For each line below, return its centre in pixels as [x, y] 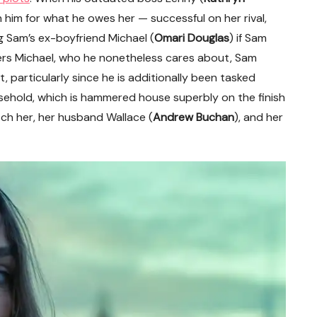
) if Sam [248, 38]
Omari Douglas [192, 38]
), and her [259, 117]
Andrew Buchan [194, 117]
